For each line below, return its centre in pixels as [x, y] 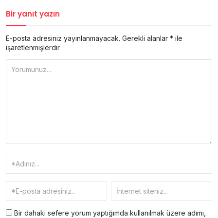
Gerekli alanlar [146, 38]
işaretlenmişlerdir [33, 48]
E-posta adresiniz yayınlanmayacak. [63, 38]
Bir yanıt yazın [33, 14]
